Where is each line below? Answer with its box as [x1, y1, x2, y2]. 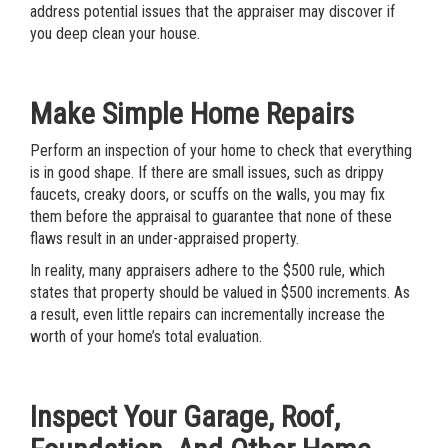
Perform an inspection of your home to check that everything [30, 141, 412, 160]
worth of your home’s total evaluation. [30, 327, 266, 346]
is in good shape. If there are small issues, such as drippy [30, 163, 384, 182]
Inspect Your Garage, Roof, [30, 399, 340, 434]
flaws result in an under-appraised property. [30, 229, 299, 248]
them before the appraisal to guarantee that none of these [30, 207, 392, 226]
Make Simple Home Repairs [30, 96, 354, 131]
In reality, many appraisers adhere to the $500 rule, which [30, 261, 385, 280]
